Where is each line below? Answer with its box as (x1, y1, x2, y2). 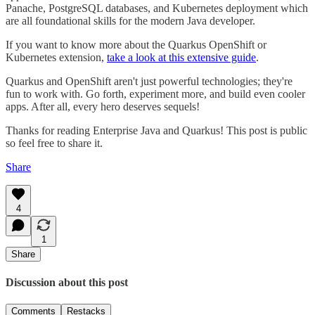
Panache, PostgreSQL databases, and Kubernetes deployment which (6, 1, 308, 14)
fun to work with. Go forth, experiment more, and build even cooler (6, 87, 305, 100)
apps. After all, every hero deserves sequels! (6, 100, 200, 112)
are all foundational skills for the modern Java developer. (6, 14, 255, 27)
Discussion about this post (6, 276, 128, 289)
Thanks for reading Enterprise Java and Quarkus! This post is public (6, 124, 307, 136)
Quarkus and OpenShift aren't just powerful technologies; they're (6, 75, 292, 87)
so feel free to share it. (6, 136, 103, 149)
